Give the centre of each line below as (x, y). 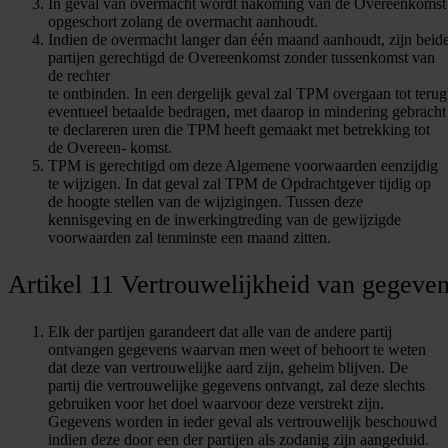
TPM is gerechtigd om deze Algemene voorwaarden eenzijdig (243, 165)
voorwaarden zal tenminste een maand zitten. (191, 237)
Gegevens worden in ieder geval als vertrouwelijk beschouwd (242, 421)
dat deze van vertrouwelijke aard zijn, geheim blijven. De (228, 367)
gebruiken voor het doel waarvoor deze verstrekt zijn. (216, 403)
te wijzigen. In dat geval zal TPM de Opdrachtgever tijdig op (239, 183)
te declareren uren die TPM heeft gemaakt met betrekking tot (239, 129)
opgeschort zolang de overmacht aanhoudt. (183, 21)
